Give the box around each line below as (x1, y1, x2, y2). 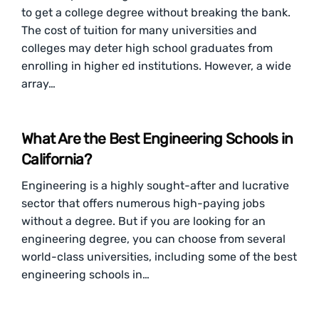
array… (21, 77, 56, 90)
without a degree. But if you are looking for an (21, 214, 266, 228)
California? (21, 150, 92, 168)
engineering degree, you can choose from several (21, 232, 286, 246)
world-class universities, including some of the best (21, 250, 297, 263)
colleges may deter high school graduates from (21, 41, 273, 55)
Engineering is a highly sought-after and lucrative (21, 179, 289, 192)
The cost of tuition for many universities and (21, 23, 257, 37)
